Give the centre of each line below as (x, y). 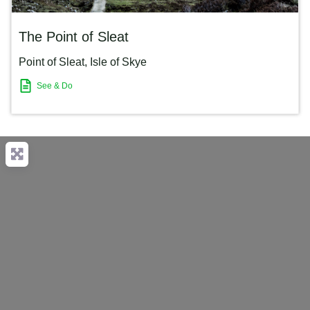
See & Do (55, 85)
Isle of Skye (118, 62)
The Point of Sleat (74, 37)
